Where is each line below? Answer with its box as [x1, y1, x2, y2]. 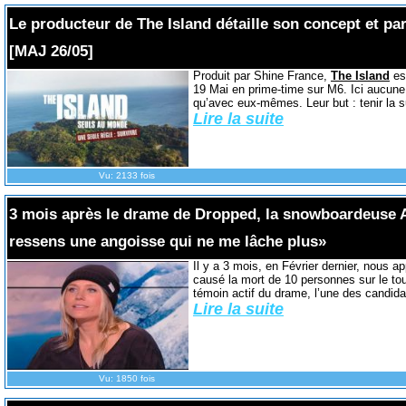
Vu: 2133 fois [98, 169, 155, 180]
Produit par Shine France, [192, 68, 331, 82]
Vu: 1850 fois [98, 372, 155, 383]
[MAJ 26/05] [8, 42, 93, 60]
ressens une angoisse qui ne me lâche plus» [8, 232, 326, 250]
